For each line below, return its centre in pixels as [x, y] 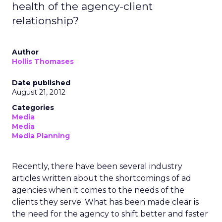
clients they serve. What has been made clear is [105, 202]
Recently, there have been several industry [97, 166]
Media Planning [41, 136]
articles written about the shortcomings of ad [102, 178]
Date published [41, 83]
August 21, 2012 [39, 92]
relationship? [45, 21]
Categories [33, 108]
